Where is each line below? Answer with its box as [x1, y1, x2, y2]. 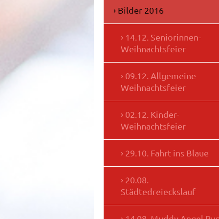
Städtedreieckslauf [121, 186, 196, 197]
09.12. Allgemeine [125, 70, 196, 81]
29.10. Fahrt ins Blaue [125, 148, 209, 158]
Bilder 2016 [118, 5, 164, 16]
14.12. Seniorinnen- [125, 32, 201, 43]
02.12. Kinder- [125, 109, 179, 120]
